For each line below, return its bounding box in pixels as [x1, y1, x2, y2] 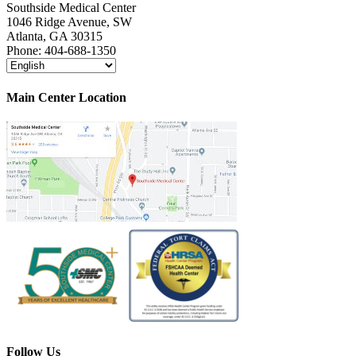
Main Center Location [6, 90, 126, 104]
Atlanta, [6, 29, 46, 44]
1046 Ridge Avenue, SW [6, 15, 132, 29]
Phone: [6, 44, 44, 58]
